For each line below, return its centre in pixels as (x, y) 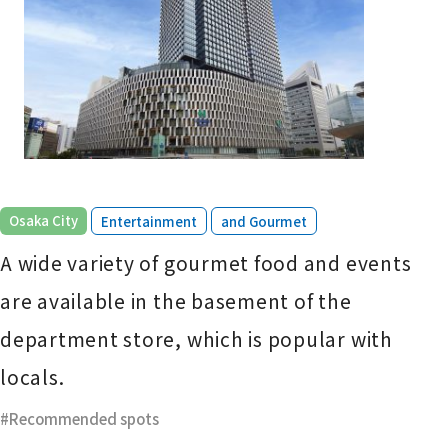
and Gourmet (263, 221)
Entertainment (148, 221)
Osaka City (43, 220)
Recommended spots (84, 419)
